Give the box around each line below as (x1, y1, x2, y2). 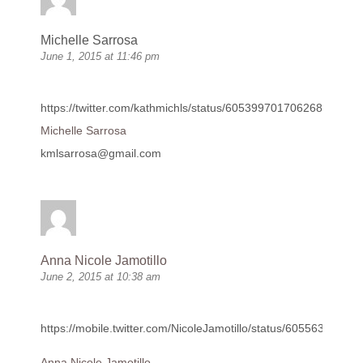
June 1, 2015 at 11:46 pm (41, 50, 160, 63)
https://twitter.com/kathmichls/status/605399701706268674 (41, 101, 342, 115)
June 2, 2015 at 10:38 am (41, 271, 160, 284)
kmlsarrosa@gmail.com (41, 147, 161, 160)
